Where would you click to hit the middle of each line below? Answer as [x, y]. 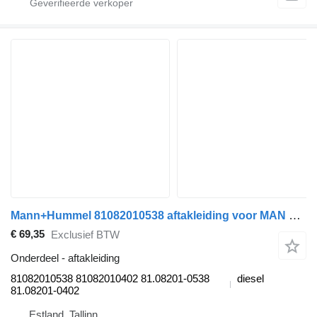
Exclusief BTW [85, 235]
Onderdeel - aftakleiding [65, 258]
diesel [250, 278]
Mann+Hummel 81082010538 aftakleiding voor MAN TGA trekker [295, 215]
